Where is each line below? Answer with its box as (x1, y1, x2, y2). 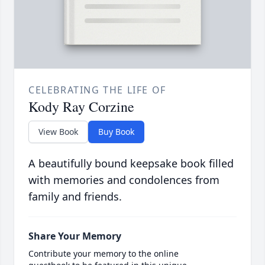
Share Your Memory (28, 230, 121, 243)
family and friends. (28, 189, 122, 204)
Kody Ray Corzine (28, 97, 134, 117)
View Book (38, 126, 78, 138)
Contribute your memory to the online (28, 248, 179, 260)
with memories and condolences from (28, 173, 219, 188)
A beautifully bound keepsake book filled (28, 156, 234, 171)
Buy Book (98, 126, 134, 138)
